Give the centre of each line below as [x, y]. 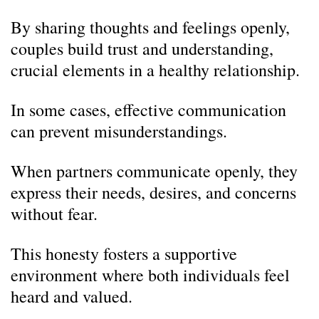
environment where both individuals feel [150, 275]
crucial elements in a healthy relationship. [155, 70]
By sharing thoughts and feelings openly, [150, 27]
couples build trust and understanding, [142, 48]
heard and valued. [72, 296]
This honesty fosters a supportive [124, 253]
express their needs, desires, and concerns [153, 192]
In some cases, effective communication [148, 110]
